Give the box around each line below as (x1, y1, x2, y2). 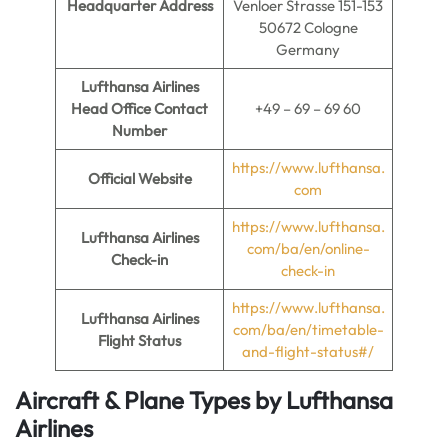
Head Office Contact (71, 99, 208, 118)
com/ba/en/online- (246, 239, 370, 258)
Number (112, 121, 167, 140)
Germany (276, 40, 340, 59)
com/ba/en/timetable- (232, 320, 384, 339)
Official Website (87, 169, 192, 188)
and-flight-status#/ (242, 342, 374, 361)
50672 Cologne (258, 18, 358, 37)
